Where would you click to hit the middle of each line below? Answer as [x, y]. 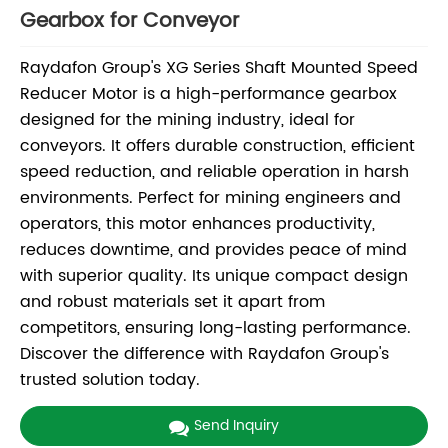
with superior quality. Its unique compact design [214, 276]
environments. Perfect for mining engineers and [210, 198]
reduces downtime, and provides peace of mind [213, 250]
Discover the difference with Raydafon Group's [204, 354]
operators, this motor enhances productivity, [197, 224]
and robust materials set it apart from [172, 302]
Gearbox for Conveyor [129, 21]
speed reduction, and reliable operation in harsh [214, 172]
